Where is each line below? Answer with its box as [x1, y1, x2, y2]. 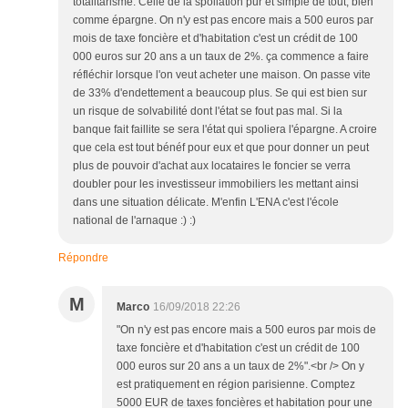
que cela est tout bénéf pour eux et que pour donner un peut [73, 141, 369, 154]
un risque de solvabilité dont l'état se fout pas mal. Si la [73, 105, 342, 117]
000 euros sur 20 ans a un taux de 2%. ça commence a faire [73, 50, 369, 63]
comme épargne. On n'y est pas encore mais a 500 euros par [73, 14, 373, 26]
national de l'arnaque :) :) [73, 214, 196, 227]
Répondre [58, 251, 108, 264]
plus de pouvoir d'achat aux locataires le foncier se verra [73, 159, 351, 172]
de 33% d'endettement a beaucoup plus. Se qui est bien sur [73, 87, 367, 99]
